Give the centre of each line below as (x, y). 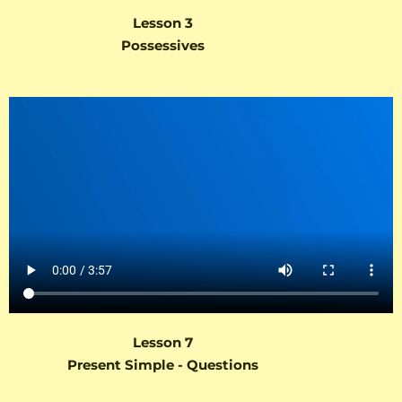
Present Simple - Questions (162, 365)
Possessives (162, 46)
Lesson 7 (162, 343)
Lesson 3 (162, 23)
